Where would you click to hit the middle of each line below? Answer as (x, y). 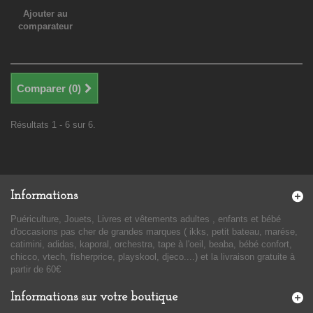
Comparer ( (44, 88)
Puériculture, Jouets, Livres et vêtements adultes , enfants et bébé (146, 219)
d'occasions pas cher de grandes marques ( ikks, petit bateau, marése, (154, 231)
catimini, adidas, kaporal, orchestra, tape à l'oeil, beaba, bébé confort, (151, 244)
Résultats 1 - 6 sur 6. (53, 124)
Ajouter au (45, 13)
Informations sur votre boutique (94, 297)
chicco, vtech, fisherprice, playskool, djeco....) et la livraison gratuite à (153, 256)
